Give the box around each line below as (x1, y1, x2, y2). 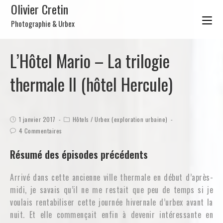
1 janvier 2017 (18, 115, 56, 123)
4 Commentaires (18, 126, 62, 135)
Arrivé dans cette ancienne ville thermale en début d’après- (10, 171, 213, 183)
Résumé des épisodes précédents (10, 147, 148, 162)
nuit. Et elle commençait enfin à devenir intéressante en (10, 209, 213, 221)
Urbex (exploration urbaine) (95, 115, 168, 123)
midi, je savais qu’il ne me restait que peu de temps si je (10, 184, 213, 196)
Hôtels (72, 115, 89, 123)
